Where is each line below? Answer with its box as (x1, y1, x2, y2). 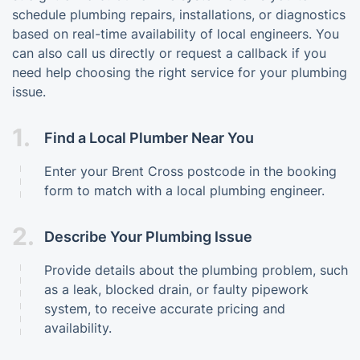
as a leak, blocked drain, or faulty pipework (44, 281, 309, 298)
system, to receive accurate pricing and (44, 301, 285, 317)
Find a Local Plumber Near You (44, 129, 254, 146)
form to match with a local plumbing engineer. (44, 182, 325, 199)
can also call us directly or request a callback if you (12, 45, 326, 62)
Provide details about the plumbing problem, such (44, 262, 348, 279)
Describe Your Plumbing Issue (44, 227, 252, 245)
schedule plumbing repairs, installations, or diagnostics (12, 6, 346, 23)
